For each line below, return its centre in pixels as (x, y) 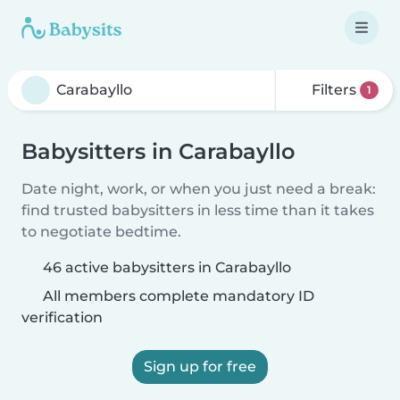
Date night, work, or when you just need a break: (199, 189)
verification (62, 317)
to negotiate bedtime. (101, 232)
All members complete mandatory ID (177, 296)
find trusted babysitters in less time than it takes (198, 210)
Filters (334, 90)
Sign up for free (200, 367)
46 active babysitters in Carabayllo (167, 267)
